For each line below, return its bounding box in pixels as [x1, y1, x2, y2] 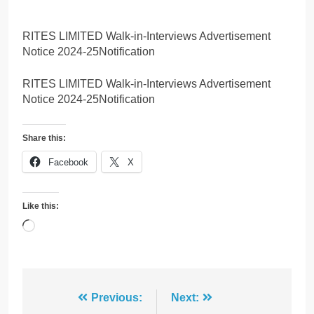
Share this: [22, 132, 66, 143]
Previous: [91, 291, 142, 303]
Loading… [34, 219, 86, 232]
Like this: [22, 200, 59, 211]
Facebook [48, 156, 88, 168]
